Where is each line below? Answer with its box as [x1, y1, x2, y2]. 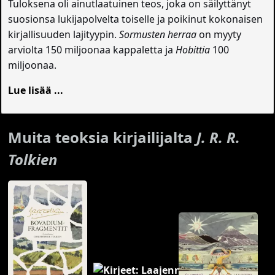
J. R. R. [196, 126, 241, 147]
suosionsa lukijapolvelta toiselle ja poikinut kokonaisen [8, 12, 263, 26]
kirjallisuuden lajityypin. [8, 27, 120, 41]
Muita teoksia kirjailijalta [8, 126, 197, 147]
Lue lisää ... [8, 83, 64, 97]
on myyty [199, 27, 242, 41]
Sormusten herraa [119, 27, 199, 41]
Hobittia [176, 42, 211, 56]
